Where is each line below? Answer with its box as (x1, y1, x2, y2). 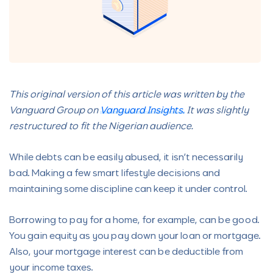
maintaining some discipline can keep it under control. (9, 185, 247, 194)
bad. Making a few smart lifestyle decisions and (9, 169, 220, 179)
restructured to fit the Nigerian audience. (9, 122, 193, 132)
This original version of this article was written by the (9, 90, 244, 100)
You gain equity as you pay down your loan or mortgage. (9, 232, 261, 241)
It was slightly (185, 106, 249, 116)
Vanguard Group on (9, 106, 100, 116)
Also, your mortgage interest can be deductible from (9, 247, 243, 257)
